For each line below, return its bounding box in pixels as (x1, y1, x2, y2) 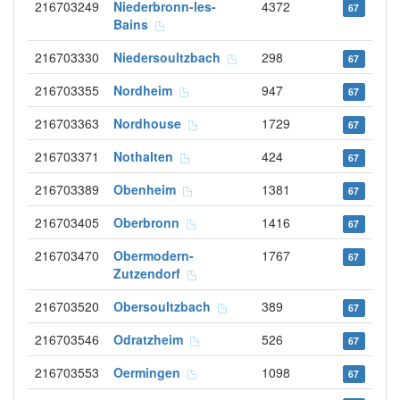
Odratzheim (113, 330, 190, 348)
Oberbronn (113, 213, 187, 231)
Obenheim (113, 180, 183, 198)
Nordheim (113, 81, 179, 99)
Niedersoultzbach (113, 48, 228, 66)
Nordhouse (113, 114, 188, 132)
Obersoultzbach (113, 297, 218, 315)
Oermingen (113, 363, 187, 381)
